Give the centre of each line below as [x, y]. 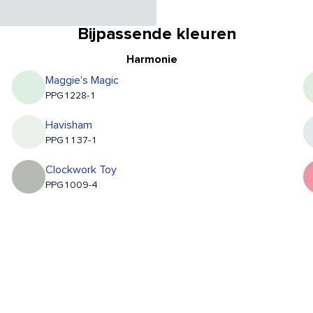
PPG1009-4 [72, 185]
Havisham [69, 125]
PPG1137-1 [72, 141]
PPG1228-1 [71, 96]
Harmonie [152, 60]
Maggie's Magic [82, 81]
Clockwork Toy [81, 170]
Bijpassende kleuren [156, 35]
